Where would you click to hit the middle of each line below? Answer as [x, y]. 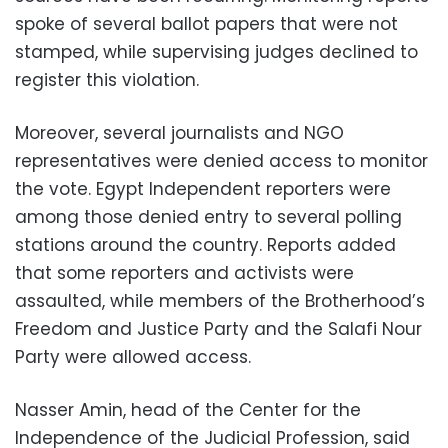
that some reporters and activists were [184, 273]
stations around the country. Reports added [205, 245]
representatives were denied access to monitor [221, 161]
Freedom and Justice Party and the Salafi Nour [218, 329]
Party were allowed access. [133, 357]
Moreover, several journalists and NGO [179, 133]
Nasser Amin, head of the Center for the [188, 410]
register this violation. [107, 80]
